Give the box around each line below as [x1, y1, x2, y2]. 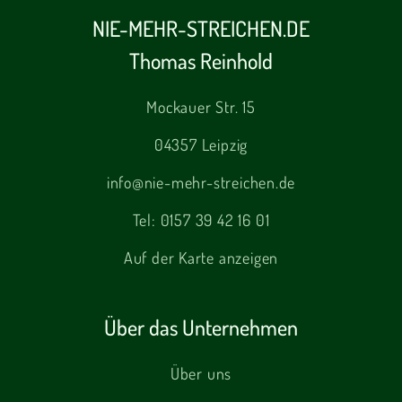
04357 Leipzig [153, 134, 249, 154]
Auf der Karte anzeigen [123, 247, 279, 267]
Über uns [170, 363, 232, 383]
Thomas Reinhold [129, 46, 273, 74]
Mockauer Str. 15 [146, 96, 256, 117]
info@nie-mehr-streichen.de [106, 171, 296, 192]
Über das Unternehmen [104, 312, 298, 341]
